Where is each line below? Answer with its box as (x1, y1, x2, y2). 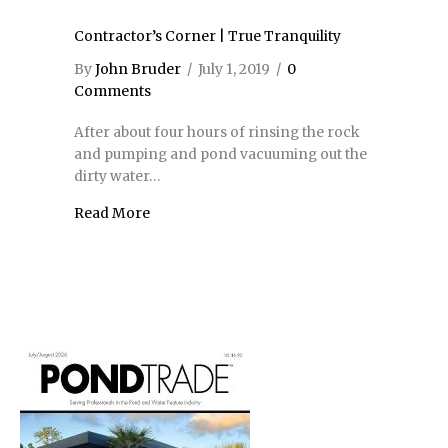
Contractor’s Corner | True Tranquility (74, 27, 341, 45)
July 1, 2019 (198, 59, 273, 78)
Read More (74, 204, 150, 222)
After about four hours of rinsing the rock (74, 123, 359, 141)
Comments (74, 81, 151, 100)
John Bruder (95, 59, 181, 78)
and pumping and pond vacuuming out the (74, 145, 367, 163)
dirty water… (74, 167, 160, 185)
